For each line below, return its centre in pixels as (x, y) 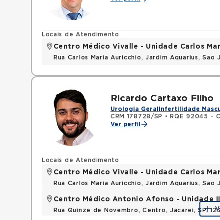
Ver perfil (125, 124)
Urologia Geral (134, 109)
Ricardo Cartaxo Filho (162, 98)
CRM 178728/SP (137, 116)
